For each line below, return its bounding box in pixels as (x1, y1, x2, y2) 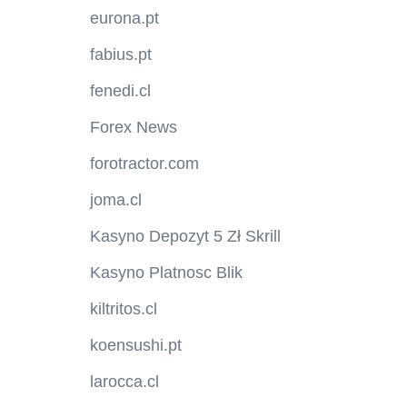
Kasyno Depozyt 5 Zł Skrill (89, 227, 281, 246)
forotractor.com (89, 154, 199, 174)
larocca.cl (89, 372, 159, 392)
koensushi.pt (89, 336, 182, 355)
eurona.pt (89, 9, 159, 28)
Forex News (89, 118, 177, 137)
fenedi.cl (89, 82, 151, 101)
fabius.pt (89, 45, 152, 65)
